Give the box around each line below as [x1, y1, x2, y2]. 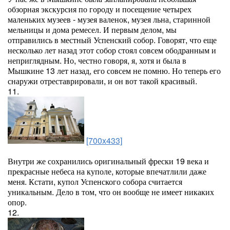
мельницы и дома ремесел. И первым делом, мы [8, 24, 177, 35]
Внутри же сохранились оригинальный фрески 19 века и [8, 155, 209, 167]
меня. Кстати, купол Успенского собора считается [8, 176, 182, 187]
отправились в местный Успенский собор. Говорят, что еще [8, 34, 217, 46]
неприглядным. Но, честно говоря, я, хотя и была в [8, 54, 186, 66]
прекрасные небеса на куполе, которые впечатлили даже [8, 165, 206, 177]
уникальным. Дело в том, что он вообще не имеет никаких [8, 186, 214, 198]
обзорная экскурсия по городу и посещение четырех [8, 3, 191, 15]
